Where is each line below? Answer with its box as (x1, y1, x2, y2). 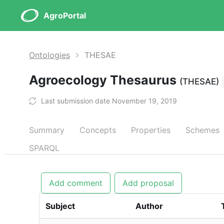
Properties (131, 125, 170, 135)
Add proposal (122, 178, 174, 188)
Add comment (49, 178, 102, 188)
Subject (45, 201, 75, 211)
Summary (29, 125, 64, 135)
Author (135, 201, 163, 211)
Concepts (79, 125, 116, 135)
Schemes (185, 125, 219, 135)
